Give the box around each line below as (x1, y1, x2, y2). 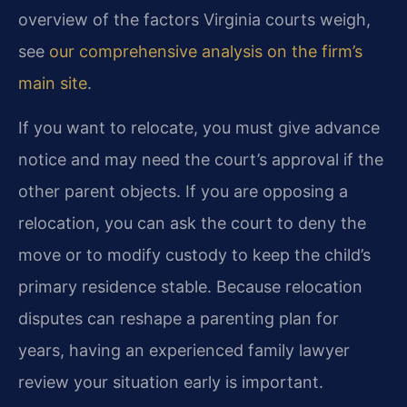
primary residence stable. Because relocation (18, 277, 362, 297)
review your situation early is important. (18, 372, 323, 392)
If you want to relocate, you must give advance (18, 118, 380, 138)
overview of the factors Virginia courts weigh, (18, 10, 371, 30)
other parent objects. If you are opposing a (18, 182, 348, 202)
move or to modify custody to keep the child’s (18, 245, 371, 265)
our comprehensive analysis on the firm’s (49, 42, 362, 62)
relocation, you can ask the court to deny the (18, 213, 366, 233)
